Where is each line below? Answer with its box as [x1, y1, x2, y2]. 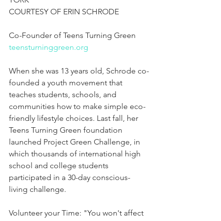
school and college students [9, 161, 110, 171]
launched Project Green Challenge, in [9, 137, 142, 147]
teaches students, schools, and [9, 90, 118, 100]
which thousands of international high [9, 149, 143, 159]
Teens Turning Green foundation [9, 125, 124, 135]
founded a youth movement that [9, 78, 124, 88]
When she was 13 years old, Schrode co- [9, 66, 149, 76]
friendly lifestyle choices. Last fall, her [9, 113, 140, 123]
